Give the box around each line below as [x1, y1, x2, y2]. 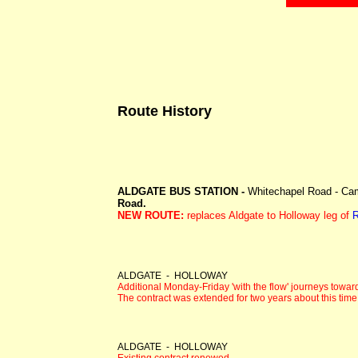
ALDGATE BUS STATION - [117, 185, 248, 197]
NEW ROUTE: [117, 209, 187, 221]
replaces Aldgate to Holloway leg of [187, 209, 352, 221]
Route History [117, 102, 212, 119]
